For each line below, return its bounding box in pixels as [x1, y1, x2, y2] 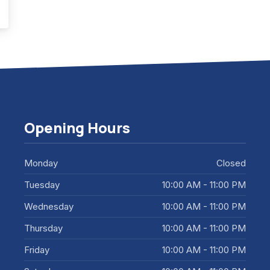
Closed [216, 157, 246, 169]
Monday [24, 157, 58, 169]
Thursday [24, 222, 63, 234]
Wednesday [24, 201, 74, 213]
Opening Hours [24, 118, 130, 138]
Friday [24, 244, 49, 256]
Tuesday [24, 179, 60, 191]
